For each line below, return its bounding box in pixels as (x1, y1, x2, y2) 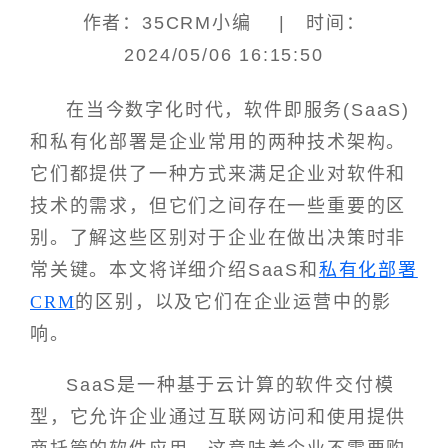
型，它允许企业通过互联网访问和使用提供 (30, 407, 407, 428)
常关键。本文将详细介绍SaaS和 (30, 259, 319, 280)
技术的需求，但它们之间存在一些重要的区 (30, 195, 407, 216)
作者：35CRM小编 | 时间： (82, 13, 366, 34)
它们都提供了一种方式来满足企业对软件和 (30, 163, 407, 184)
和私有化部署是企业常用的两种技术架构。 (30, 131, 407, 152)
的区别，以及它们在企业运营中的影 (75, 291, 393, 312)
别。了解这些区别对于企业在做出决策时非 (30, 227, 407, 248)
